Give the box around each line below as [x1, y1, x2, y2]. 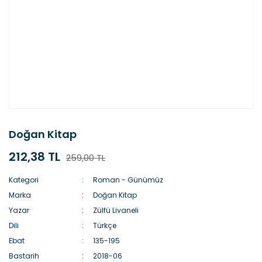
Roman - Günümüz [93, 175, 164, 185]
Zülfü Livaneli [93, 205, 139, 215]
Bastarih [9, 251, 39, 261]
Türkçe [93, 220, 117, 230]
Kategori [9, 175, 39, 185]
